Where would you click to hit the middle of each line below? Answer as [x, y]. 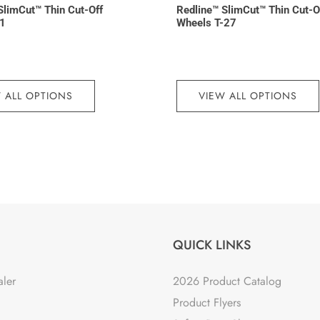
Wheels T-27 [206, 23]
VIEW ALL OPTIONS [247, 95]
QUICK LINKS [212, 245]
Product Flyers [207, 303]
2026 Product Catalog [227, 281]
